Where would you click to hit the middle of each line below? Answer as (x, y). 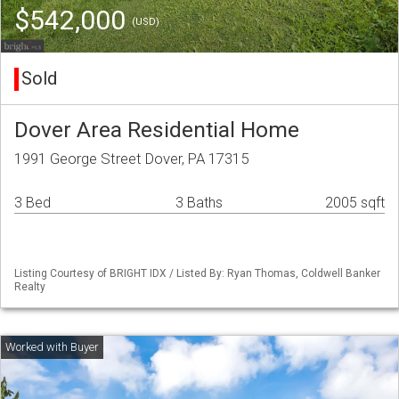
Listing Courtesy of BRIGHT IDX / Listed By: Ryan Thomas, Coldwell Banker (197, 274)
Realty (30, 287)
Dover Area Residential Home (157, 130)
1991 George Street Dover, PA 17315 (131, 159)
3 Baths (199, 203)
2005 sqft (355, 203)
